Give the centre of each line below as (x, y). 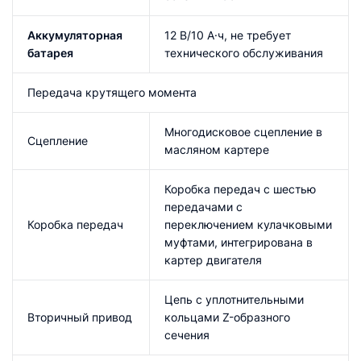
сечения (187, 334)
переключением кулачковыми (248, 224)
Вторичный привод (80, 317)
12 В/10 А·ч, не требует (228, 35)
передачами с (203, 206)
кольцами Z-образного (227, 317)
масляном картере (217, 149)
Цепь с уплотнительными (234, 299)
